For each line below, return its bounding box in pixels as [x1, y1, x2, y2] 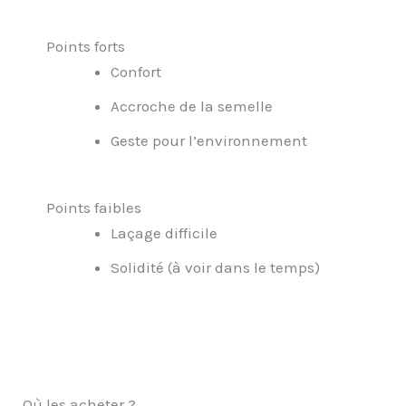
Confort [110, 63, 161, 82]
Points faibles [45, 198, 141, 217]
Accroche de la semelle [110, 97, 273, 116]
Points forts [45, 37, 125, 56]
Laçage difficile [110, 223, 217, 242]
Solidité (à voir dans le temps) [110, 257, 320, 276]
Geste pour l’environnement [110, 131, 307, 150]
